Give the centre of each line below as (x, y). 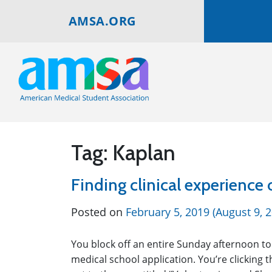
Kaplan (144, 153)
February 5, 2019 (168, 212)
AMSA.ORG (102, 21)
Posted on (98, 212)
